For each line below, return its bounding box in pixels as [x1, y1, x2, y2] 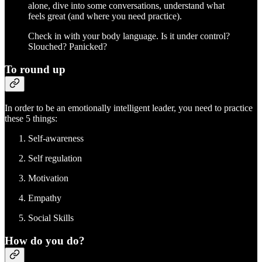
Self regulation [28, 153, 82, 163]
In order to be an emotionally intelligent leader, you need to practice [5, 102, 253, 113]
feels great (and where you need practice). [28, 11, 184, 22]
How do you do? [5, 234, 85, 247]
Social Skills [28, 212, 74, 223]
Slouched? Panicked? [28, 42, 107, 52]
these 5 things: [5, 113, 57, 123]
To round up [5, 63, 65, 76]
